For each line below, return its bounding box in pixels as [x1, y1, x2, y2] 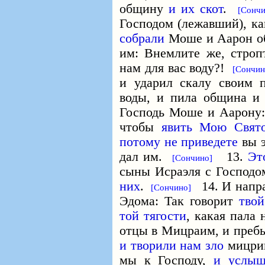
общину [119, 2, 169, 16]
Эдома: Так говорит [119, 194, 239, 208]
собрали [119, 31, 164, 46]
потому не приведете [119, 135, 238, 149]
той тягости [119, 209, 187, 223]
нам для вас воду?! [119, 61, 232, 75]
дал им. [119, 150, 172, 164]
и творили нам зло [119, 238, 224, 253]
